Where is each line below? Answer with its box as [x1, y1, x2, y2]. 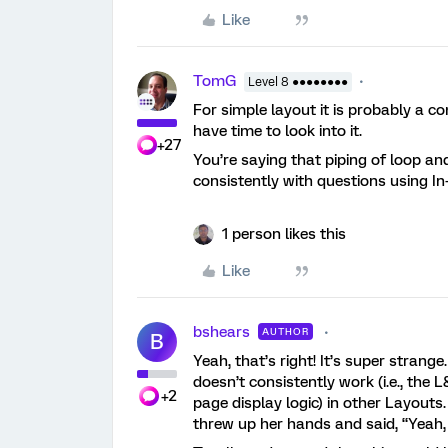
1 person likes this [222, 225, 346, 244]
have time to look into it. [193, 122, 362, 141]
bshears [193, 323, 250, 342]
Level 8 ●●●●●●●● [248, 75, 348, 90]
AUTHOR [262, 326, 309, 338]
